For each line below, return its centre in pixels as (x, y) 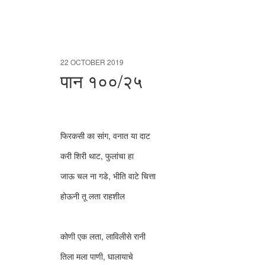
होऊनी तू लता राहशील (93, 196)
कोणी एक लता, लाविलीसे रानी (103, 236)
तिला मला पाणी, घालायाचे (97, 256)
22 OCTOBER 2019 (92, 62)
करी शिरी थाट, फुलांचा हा (97, 156)
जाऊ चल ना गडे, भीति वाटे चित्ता (108, 176)
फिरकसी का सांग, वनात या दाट (105, 135)
